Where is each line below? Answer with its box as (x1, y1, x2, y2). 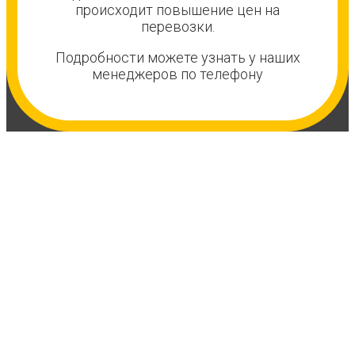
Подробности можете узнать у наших (55, 49, 300, 67)
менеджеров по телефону (92, 66, 263, 83)
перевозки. (140, 18, 215, 36)
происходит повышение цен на (75, 2, 280, 19)
